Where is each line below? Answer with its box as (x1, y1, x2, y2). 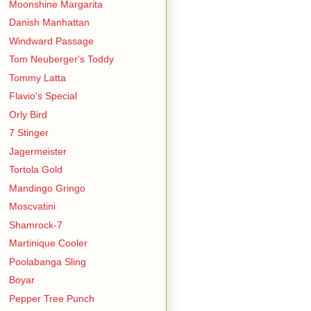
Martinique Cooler (8, 237, 87, 249)
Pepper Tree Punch (8, 292, 94, 304)
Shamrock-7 (8, 219, 62, 230)
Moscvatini (8, 201, 56, 212)
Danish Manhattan (8, 17, 90, 28)
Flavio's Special (8, 90, 77, 101)
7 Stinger (8, 127, 49, 138)
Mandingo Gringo (8, 182, 85, 194)
